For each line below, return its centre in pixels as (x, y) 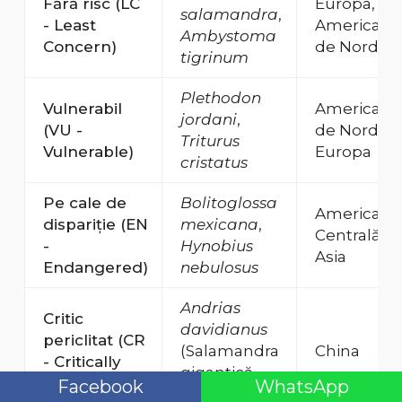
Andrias (210, 308)
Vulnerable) (88, 152)
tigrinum (214, 58)
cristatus (214, 163)
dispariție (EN (95, 225)
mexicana (219, 225)
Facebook (100, 387)
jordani (208, 120)
